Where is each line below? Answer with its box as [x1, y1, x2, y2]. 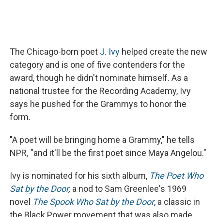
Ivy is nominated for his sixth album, [10, 170, 149, 181]
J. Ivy [100, 46, 120, 57]
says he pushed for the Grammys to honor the [10, 98, 186, 109]
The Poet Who [149, 170, 203, 181]
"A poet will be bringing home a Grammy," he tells [10, 134, 195, 145]
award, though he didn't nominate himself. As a [10, 72, 188, 83]
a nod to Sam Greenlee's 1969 [70, 183, 186, 194]
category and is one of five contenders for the [10, 59, 185, 70]
